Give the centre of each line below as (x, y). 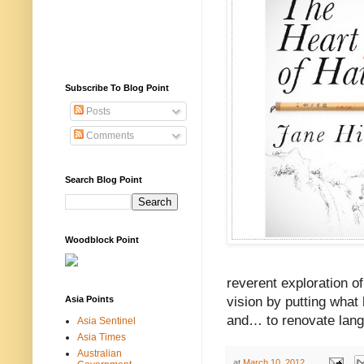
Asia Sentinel (106, 321)
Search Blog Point (104, 179)
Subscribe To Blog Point (117, 87)
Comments (109, 135)
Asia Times (102, 337)
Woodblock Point (102, 239)
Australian (100, 353)
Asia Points (89, 299)
